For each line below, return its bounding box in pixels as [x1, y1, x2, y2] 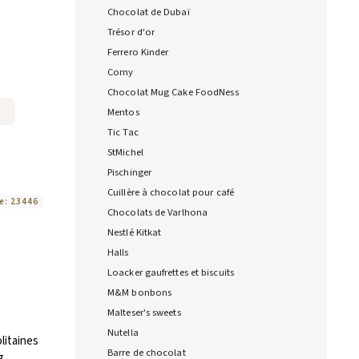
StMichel [107, 145, 143, 160]
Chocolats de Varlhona [107, 205, 208, 220]
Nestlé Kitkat [107, 225, 162, 240]
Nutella [107, 325, 139, 341]
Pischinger [107, 165, 151, 180]
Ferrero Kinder [107, 45, 169, 60]
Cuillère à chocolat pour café [107, 185, 234, 200]
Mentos [107, 105, 139, 120]
